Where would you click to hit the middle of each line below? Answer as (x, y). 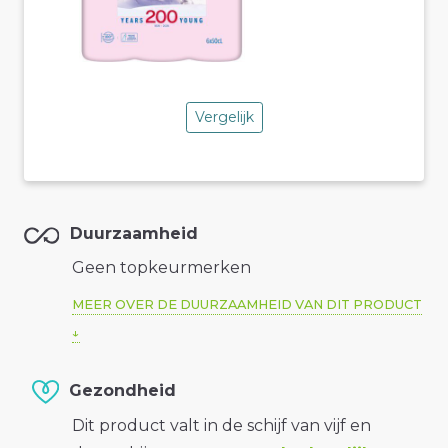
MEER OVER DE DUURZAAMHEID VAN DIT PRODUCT (247, 305)
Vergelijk (224, 117)
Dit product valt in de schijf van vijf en (221, 426)
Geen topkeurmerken (161, 268)
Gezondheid (122, 391)
